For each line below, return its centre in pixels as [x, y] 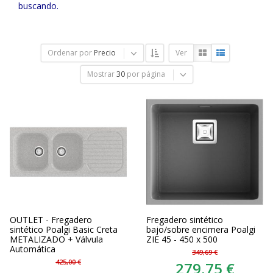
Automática [33, 249]
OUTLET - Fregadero [51, 220]
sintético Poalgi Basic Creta [64, 229]
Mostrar [101, 74]
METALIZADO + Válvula [56, 239]
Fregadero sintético [185, 220]
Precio [105, 53]
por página [146, 74]
